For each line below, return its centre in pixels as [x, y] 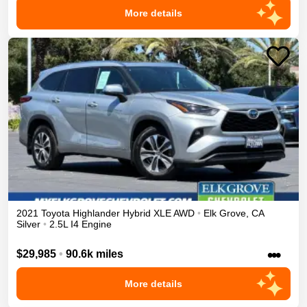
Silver [28, 224]
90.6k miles [95, 254]
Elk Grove [225, 213]
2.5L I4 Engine [81, 224]
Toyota [56, 213]
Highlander [96, 213]
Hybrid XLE [147, 213]
